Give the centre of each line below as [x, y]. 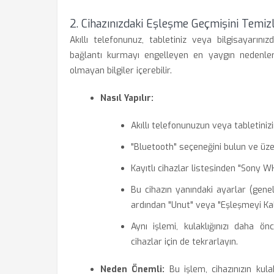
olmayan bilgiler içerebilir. [121, 71]
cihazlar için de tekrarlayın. [184, 242]
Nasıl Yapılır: [127, 98]
